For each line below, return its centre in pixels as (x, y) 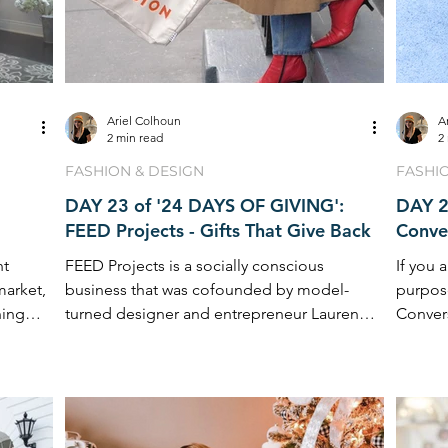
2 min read (135, 137)
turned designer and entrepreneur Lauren (212, 313)
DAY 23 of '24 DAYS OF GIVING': (204, 205)
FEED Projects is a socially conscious (194, 265)
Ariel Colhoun (144, 120)
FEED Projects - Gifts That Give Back (218, 230)
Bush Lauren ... (116, 337)
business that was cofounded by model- (207, 289)
